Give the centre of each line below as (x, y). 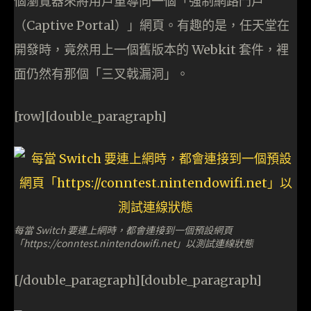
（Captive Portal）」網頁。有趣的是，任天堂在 (152, 26)
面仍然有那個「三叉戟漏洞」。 (101, 74)
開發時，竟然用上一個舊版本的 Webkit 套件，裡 (151, 50)
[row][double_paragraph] (90, 117)
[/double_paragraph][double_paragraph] (138, 280)
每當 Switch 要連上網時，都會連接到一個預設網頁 (123, 230)
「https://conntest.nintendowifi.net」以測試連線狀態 (134, 243)
